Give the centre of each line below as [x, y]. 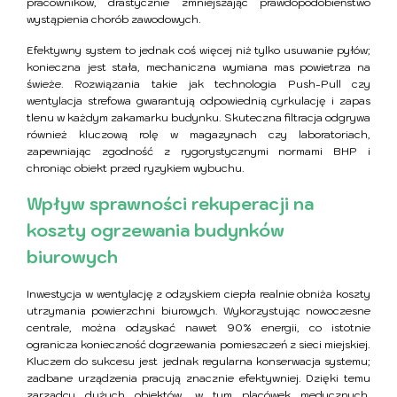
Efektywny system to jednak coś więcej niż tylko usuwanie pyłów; [198, 51]
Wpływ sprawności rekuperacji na [170, 204]
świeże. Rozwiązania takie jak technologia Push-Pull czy [198, 84]
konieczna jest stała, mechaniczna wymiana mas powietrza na [198, 67]
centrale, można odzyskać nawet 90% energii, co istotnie [198, 328]
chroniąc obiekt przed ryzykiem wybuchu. [136, 168]
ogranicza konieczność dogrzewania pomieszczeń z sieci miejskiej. [198, 345]
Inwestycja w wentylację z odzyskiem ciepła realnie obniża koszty [198, 294]
